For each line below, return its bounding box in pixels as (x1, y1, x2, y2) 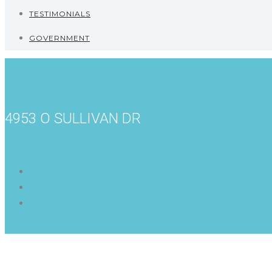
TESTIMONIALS (29, 9, 90, 18)
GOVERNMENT (29, 33, 90, 42)
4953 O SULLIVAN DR (5, 109, 141, 127)
